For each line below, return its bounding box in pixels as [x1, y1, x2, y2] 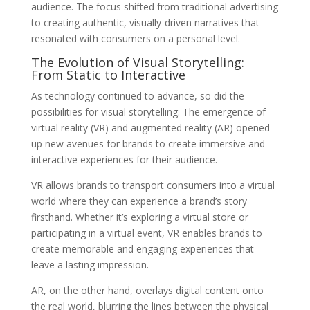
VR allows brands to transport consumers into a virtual [30, 178, 275, 192]
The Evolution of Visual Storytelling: [30, 53, 244, 71]
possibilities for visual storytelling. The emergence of [30, 104, 266, 118]
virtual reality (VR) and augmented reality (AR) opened [30, 120, 270, 134]
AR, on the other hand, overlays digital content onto [30, 283, 264, 297]
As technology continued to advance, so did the [30, 89, 244, 102]
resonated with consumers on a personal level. [30, 31, 240, 45]
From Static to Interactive [30, 66, 185, 83]
